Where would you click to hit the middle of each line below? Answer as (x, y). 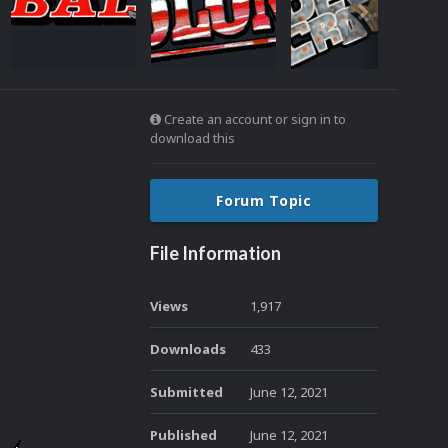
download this (192, 138)
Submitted (186, 392)
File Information (215, 253)
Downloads (188, 349)
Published (183, 435)
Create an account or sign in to (253, 119)
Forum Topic (264, 200)
